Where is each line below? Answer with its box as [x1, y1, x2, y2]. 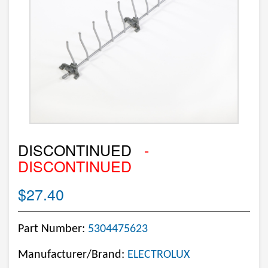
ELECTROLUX [127, 249, 190, 261]
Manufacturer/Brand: [18, 249, 127, 261]
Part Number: [18, 223, 88, 235]
